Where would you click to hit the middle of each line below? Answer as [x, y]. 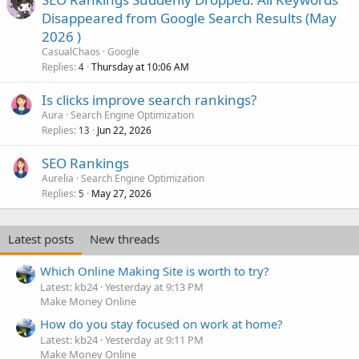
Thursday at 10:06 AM [140, 67]
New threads [125, 239]
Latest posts [41, 239]
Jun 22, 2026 [124, 131]
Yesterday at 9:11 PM [154, 340]
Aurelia [58, 179]
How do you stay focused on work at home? [161, 324]
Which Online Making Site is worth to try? [155, 270]
